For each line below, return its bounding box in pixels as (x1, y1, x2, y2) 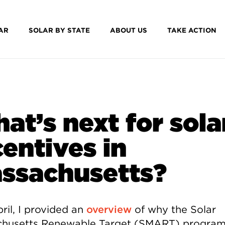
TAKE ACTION (167, 26, 216, 34)
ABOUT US (109, 26, 147, 34)
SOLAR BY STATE (28, 26, 90, 34)
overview (86, 203, 132, 215)
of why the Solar (131, 203, 216, 215)
